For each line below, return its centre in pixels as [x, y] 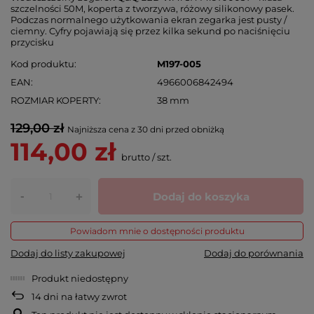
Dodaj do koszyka [201, 196]
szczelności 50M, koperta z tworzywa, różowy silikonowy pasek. [152, 9]
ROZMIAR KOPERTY [55, 101]
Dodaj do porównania [254, 253]
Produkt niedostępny [80, 279]
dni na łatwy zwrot [84, 297]
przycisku [32, 42]
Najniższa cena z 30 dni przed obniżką [146, 130]
